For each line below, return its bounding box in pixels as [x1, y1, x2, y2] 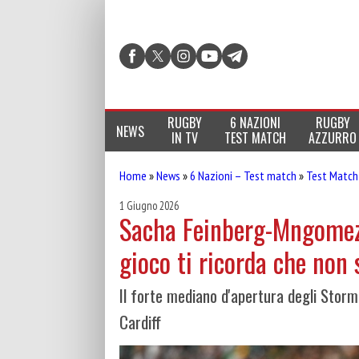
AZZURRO [309, 128, 357, 147]
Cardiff [119, 309, 161, 335]
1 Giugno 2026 [119, 198, 179, 213]
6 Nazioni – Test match [190, 167, 296, 184]
